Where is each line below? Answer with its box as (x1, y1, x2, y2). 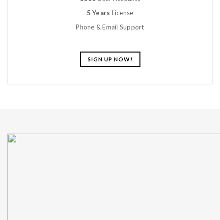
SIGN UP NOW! (87, 56, 133, 63)
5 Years (86, 9, 110, 17)
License (110, 9, 134, 17)
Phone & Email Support (76, 23, 144, 31)
